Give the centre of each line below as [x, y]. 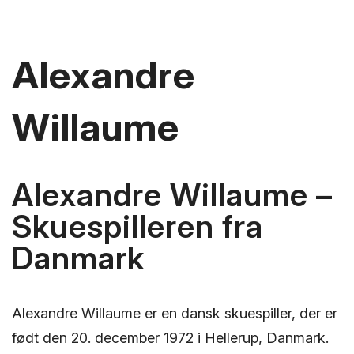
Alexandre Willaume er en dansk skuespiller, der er [175, 313]
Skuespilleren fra [137, 227]
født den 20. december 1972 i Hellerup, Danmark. [170, 337]
